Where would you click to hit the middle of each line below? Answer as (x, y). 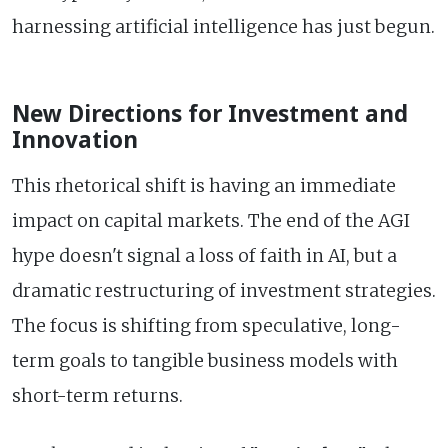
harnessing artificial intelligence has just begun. (223, 26)
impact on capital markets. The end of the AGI (211, 220)
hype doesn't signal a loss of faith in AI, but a (204, 255)
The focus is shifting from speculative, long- (206, 325)
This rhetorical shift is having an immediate (204, 185)
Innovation (75, 139)
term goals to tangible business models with (205, 360)
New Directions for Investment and (210, 113)
